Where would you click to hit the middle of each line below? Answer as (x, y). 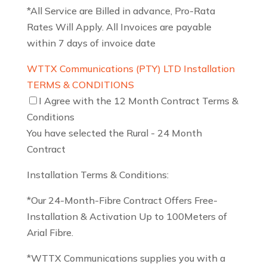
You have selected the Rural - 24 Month (114, 133)
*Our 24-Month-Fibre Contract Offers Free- (122, 201)
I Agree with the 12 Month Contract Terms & (138, 101)
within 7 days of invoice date (91, 43)
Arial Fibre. (50, 233)
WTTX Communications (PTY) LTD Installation (131, 69)
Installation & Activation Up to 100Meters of (127, 217)
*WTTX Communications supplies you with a (126, 258)
